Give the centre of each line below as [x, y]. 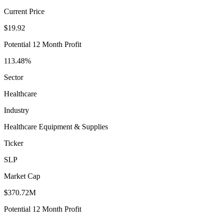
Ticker [14, 143]
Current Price [24, 12]
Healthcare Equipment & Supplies [56, 127]
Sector [14, 77]
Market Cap [22, 176]
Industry [16, 110]
